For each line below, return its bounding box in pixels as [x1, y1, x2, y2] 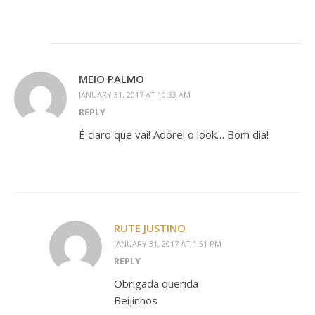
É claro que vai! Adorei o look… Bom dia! [79, 127, 269, 142]
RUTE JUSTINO [114, 221, 186, 236]
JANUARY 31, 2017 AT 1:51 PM [114, 238, 221, 250]
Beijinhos [114, 293, 157, 308]
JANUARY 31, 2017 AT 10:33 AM [79, 89, 191, 101]
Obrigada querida [114, 276, 198, 291]
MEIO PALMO [79, 72, 144, 86]
